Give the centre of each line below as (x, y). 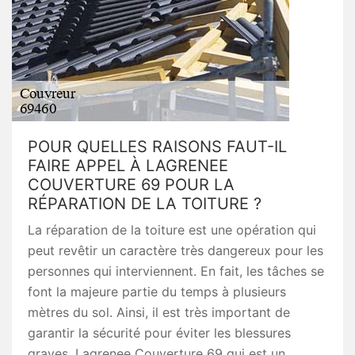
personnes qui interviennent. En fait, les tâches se (176, 271)
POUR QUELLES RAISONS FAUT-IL (157, 147)
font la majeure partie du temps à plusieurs (157, 292)
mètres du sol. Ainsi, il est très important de (159, 312)
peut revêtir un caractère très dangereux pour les (176, 250)
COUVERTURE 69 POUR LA (131, 185)
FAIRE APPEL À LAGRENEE (128, 166)
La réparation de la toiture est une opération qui (172, 230)
